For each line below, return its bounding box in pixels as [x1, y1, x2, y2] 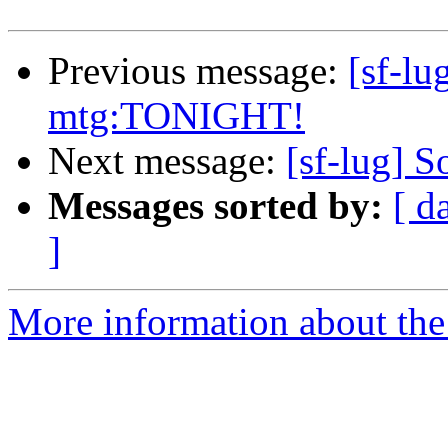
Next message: [48, 139, 286, 183]
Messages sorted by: [48, 184, 383, 228]
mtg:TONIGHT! [48, 94, 305, 138]
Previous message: [48, 49, 348, 93]
